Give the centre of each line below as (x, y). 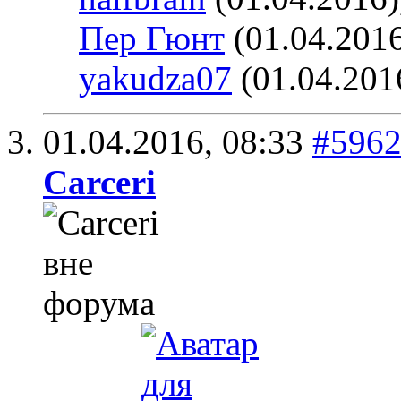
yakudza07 (155, 78)
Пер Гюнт (152, 38)
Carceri (99, 182)
